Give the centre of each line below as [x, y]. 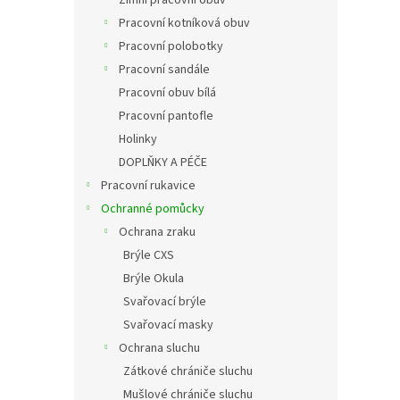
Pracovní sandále [164, 69]
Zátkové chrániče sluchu [188, 371]
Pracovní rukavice [148, 185]
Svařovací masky [168, 325]
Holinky [138, 139]
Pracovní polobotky [171, 46]
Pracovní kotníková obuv [184, 23]
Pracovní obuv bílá [167, 92]
